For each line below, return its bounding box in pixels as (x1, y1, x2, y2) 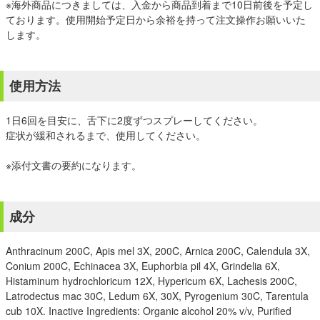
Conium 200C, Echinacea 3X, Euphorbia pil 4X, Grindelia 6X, (6, 259, 280, 273)
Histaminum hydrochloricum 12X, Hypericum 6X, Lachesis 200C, (6, 274, 297, 288)
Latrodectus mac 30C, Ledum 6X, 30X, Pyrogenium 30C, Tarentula (6, 289, 309, 303)
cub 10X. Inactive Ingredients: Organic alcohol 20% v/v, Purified (6, 304, 291, 318)
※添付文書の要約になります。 (6, 158, 141, 172)
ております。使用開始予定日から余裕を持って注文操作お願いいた (6, 12, 306, 26)
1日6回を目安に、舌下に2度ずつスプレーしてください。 (6, 113, 263, 127)
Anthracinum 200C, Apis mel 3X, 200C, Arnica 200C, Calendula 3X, (6, 244, 310, 258)
